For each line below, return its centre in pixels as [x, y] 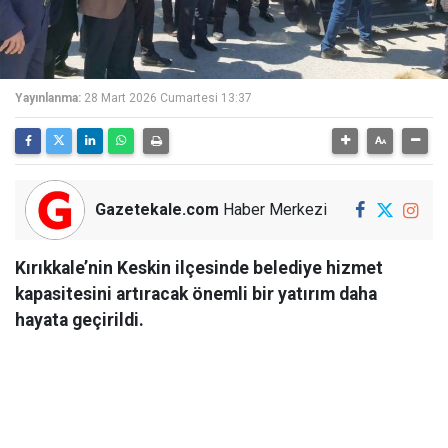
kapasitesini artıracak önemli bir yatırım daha [196, 294]
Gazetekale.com [157, 209]
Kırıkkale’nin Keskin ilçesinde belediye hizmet [199, 268]
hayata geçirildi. [79, 320]
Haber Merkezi [273, 209]
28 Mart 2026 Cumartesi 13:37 [168, 98]
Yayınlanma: [48, 98]
